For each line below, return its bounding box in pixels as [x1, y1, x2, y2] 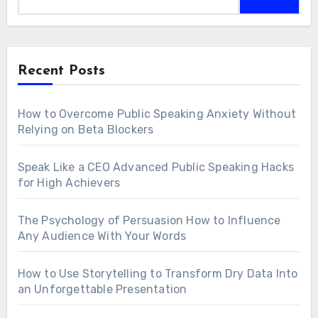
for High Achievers [17, 176, 121, 190]
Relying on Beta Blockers [17, 123, 154, 137]
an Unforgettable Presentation [17, 283, 187, 297]
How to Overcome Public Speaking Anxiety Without [17, 107, 296, 121]
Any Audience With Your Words [17, 229, 187, 243]
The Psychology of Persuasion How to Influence [17, 214, 281, 228]
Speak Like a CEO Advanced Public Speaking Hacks [17, 160, 294, 175]
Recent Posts [17, 64, 105, 79]
